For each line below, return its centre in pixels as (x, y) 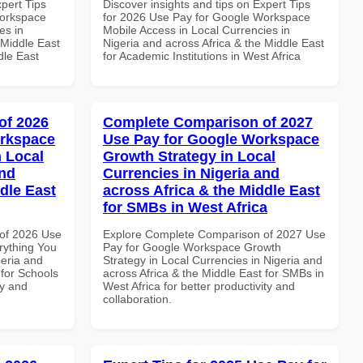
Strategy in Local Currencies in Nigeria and (213, 260)
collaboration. (137, 299)
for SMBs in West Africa (185, 207)
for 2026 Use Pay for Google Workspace (207, 17)
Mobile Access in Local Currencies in (196, 30)
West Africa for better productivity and (199, 286)
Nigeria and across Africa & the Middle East (214, 43)
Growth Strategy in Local (189, 156)
